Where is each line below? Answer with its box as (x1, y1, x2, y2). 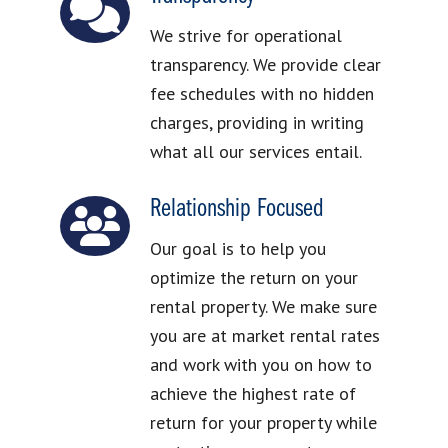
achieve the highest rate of (149, 381, 356, 405)
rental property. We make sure (149, 294, 377, 318)
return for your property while (149, 410, 377, 434)
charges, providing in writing (149, 110, 364, 134)
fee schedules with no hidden (149, 81, 374, 105)
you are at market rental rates (149, 323, 380, 347)
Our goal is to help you (149, 236, 326, 260)
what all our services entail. (149, 139, 362, 163)
